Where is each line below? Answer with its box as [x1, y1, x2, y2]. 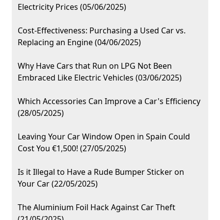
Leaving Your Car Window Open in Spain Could [18, 131, 190, 142]
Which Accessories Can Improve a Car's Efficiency [18, 96, 200, 107]
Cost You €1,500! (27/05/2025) [18, 143, 126, 154]
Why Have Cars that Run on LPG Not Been [18, 60, 172, 72]
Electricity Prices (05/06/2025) [18, 1, 126, 13]
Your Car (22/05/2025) [18, 178, 98, 190]
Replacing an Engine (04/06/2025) [18, 37, 141, 48]
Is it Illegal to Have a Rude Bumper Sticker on [18, 166, 184, 178]
